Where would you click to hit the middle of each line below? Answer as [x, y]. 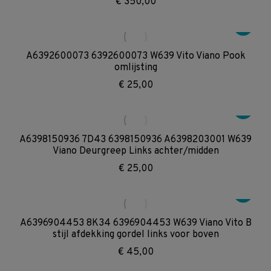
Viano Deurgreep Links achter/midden [135, 151]
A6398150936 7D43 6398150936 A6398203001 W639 [135, 140]
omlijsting [135, 68]
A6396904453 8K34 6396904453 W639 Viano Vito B [135, 223]
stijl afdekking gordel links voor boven [135, 235]
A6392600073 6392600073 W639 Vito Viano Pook [135, 56]
